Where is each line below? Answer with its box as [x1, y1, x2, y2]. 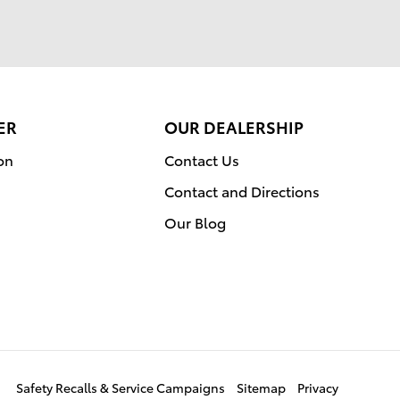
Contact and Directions [164, 179, 320, 201]
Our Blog [164, 211, 226, 232]
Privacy [297, 378, 338, 396]
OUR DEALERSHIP [164, 114, 304, 137]
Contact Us [164, 148, 239, 170]
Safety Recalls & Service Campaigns [16, 378, 225, 396]
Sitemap [237, 378, 286, 396]
